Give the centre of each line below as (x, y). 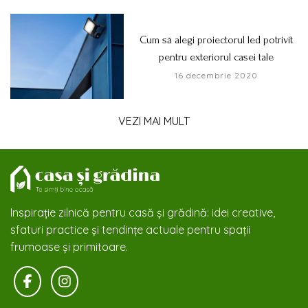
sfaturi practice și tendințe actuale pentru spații (130, 229)
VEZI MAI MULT (154, 121)
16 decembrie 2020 (216, 75)
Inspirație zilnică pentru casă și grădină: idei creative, (143, 212)
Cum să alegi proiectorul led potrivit (216, 40)
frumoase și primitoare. (69, 246)
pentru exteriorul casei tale (216, 57)
